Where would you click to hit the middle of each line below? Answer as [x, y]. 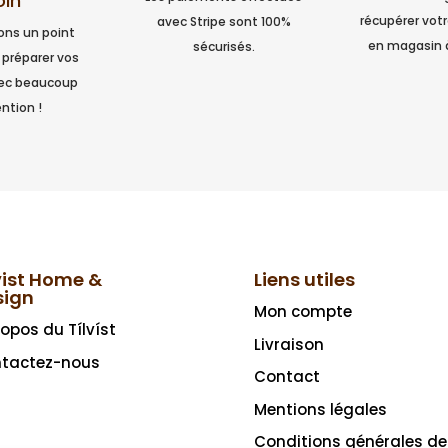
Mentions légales [320, 409]
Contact [286, 377]
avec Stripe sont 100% [223, 21]
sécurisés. [223, 46]
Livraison [288, 344]
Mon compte [302, 312]
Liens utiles [304, 280]
